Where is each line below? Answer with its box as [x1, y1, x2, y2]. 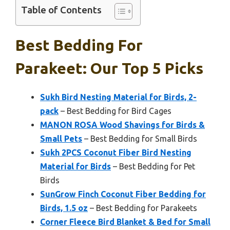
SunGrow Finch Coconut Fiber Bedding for [40, 189, 206, 199]
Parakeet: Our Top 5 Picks [15, 60, 203, 78]
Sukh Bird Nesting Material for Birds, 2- [40, 92, 197, 102]
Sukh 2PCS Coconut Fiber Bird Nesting [40, 148, 191, 158]
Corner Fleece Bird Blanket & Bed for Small [40, 217, 210, 227]
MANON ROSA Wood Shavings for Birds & [40, 120, 205, 130]
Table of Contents [21, 4, 102, 16]
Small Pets [40, 134, 82, 144]
